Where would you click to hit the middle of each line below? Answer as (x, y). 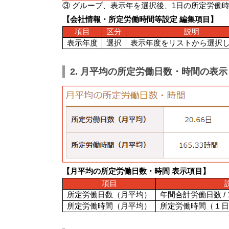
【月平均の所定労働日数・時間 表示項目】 (136, 171)
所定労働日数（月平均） (109, 195)
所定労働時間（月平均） (109, 206)
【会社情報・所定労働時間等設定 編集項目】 (140, 19)
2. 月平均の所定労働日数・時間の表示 (149, 72)
